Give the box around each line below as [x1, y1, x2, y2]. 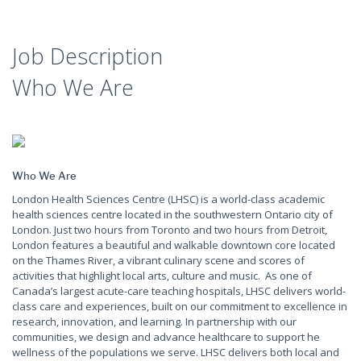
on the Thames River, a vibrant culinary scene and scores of [12, 253, 305, 268]
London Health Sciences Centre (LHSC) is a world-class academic [12, 192, 325, 206]
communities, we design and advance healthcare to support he [12, 330, 320, 344]
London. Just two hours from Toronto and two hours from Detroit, [12, 222, 327, 237]
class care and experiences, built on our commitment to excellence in [12, 299, 347, 313]
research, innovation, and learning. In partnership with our [12, 314, 297, 329]
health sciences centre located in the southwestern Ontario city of [12, 207, 333, 222]
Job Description [12, 41, 163, 71]
